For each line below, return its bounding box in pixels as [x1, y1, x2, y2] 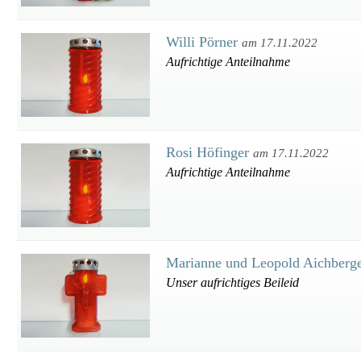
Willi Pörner [166, 34, 242, 50]
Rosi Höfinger [166, 144, 253, 160]
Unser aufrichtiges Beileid [166, 276, 299, 289]
